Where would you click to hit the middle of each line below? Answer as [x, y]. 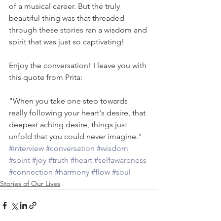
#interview [26, 148]
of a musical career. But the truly [65, 6]
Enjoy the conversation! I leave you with [79, 65]
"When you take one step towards [69, 101]
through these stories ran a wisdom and [79, 30]
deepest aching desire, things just [69, 124]
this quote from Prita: [46, 77]
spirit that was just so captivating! [67, 41]
